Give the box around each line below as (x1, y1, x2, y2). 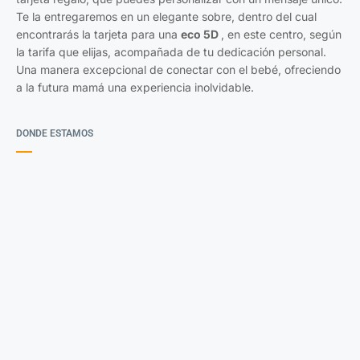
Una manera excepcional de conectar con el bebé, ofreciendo (16, 63, 341, 76)
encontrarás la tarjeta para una (16, 27, 181, 41)
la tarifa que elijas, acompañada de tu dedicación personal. (16, 45, 326, 59)
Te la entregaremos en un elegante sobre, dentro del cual (16, 10, 317, 23)
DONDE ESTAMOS (16, 128, 93, 139)
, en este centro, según (221, 27, 342, 41)
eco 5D (181, 27, 221, 41)
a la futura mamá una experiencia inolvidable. (16, 80, 254, 94)
